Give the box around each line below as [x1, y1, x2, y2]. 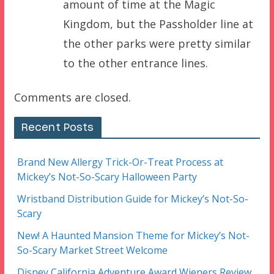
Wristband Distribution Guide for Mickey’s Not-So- [17, 191, 248, 206]
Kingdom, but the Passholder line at [62, 16, 253, 31]
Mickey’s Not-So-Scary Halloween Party [17, 169, 197, 183]
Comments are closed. [13, 89, 131, 105]
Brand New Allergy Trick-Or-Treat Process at [17, 155, 223, 169]
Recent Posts [21, 122, 94, 133]
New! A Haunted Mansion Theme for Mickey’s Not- [17, 228, 250, 242]
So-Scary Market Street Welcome [17, 243, 168, 257]
